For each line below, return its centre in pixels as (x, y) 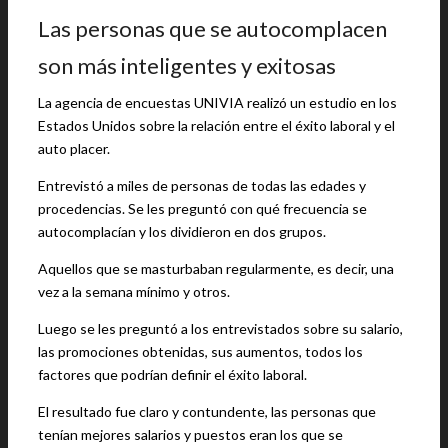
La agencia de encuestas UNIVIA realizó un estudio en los (217, 102)
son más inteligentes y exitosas (187, 65)
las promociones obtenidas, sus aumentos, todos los (200, 351)
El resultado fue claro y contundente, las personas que (207, 411)
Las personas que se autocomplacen (212, 28)
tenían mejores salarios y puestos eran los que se (190, 434)
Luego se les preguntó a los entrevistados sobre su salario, (220, 328)
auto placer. (74, 148)
